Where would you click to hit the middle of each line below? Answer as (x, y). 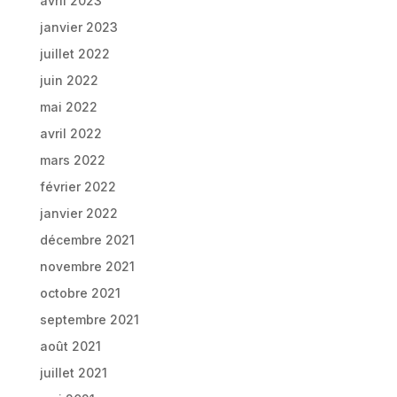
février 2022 (78, 187)
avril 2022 (70, 133)
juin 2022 (69, 80)
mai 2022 (68, 107)
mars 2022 (72, 160)
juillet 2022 (74, 54)
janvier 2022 (78, 213)
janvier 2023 (78, 27)
